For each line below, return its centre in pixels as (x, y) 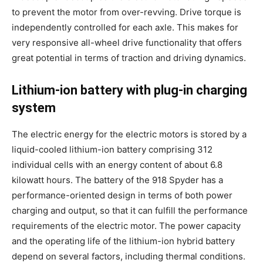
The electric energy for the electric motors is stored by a (129, 134)
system (34, 108)
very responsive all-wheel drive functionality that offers (127, 43)
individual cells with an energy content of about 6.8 (117, 165)
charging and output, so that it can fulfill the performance (130, 210)
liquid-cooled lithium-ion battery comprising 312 (112, 149)
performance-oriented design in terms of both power (122, 195)
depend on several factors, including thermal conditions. (129, 256)
